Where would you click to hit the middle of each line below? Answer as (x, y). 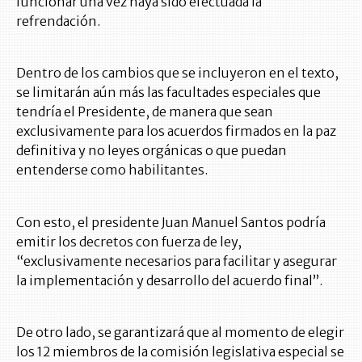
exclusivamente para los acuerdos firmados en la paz (176, 131)
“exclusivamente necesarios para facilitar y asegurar (177, 261)
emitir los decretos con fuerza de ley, (129, 242)
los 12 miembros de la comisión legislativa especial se (180, 352)
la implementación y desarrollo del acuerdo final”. (169, 281)
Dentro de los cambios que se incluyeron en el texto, (177, 73)
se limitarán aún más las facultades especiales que (168, 93)
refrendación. (58, 21)
